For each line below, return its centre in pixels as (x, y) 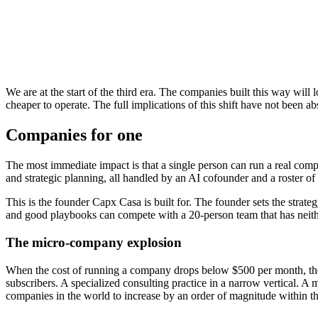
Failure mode (37, 77)
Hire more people (153, 15)
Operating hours (44, 31)
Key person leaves (155, 77)
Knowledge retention (55, 46)
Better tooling (266, 15)
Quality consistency (52, 62)
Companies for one (74, 135)
